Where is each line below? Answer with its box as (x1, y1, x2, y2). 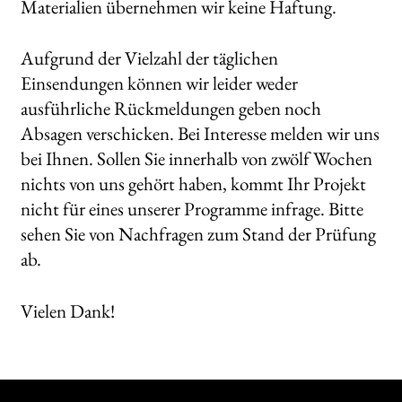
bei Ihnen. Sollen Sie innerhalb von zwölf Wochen (20, 146, 372, 171)
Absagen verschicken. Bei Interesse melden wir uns (20, 121, 380, 146)
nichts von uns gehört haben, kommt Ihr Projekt (20, 171, 366, 197)
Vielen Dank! (20, 299, 115, 324)
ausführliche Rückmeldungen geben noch (20, 96, 321, 121)
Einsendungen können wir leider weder (20, 71, 298, 96)
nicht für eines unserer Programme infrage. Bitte (20, 197, 363, 222)
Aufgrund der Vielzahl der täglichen (20, 46, 278, 71)
